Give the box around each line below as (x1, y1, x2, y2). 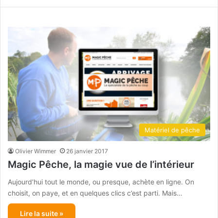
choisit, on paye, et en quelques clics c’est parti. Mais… (8, 188, 182, 197)
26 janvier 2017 (66, 147, 108, 155)
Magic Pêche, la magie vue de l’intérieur (8, 158, 197, 170)
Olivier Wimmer (15, 147, 56, 155)
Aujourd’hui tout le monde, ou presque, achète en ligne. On (8, 177, 194, 186)
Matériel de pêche (145, 126, 200, 134)
